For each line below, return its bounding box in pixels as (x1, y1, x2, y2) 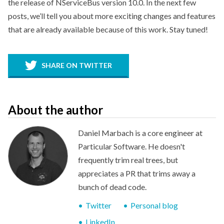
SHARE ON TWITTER (39, 60, 112, 69)
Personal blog (130, 200, 178, 210)
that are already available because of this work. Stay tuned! (8, 24, 208, 34)
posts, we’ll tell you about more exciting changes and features (8, 10, 215, 20)
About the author (8, 102, 103, 117)
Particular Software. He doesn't (78, 141, 185, 151)
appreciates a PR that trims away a (78, 168, 195, 178)
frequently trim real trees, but (78, 155, 178, 165)
